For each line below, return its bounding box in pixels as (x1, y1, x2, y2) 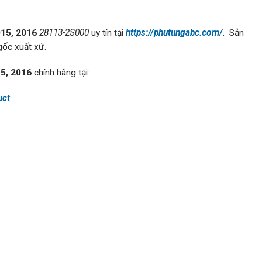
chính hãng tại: (32, 67, 89, 78)
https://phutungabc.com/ (126, 27, 223, 38)
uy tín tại (91, 27, 126, 38)
